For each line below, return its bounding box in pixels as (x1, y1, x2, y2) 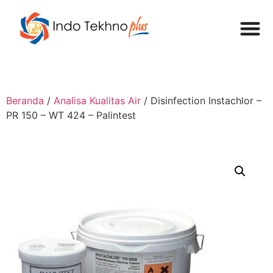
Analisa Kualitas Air (54, 94, 141, 107)
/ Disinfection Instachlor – (141, 94, 261, 107)
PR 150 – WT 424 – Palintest (6, 109, 136, 121)
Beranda (6, 94, 44, 107)
